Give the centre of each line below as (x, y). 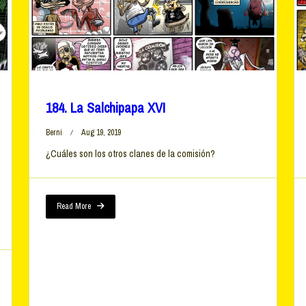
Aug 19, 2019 (101, 133)
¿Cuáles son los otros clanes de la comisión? (130, 154)
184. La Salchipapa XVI (105, 108)
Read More (73, 207)
